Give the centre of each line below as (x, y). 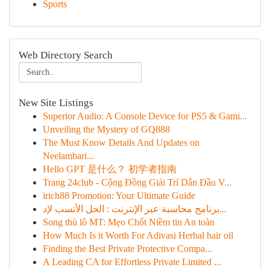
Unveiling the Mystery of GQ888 (106, 129)
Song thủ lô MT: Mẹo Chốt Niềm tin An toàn (129, 222)
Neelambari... (68, 156)
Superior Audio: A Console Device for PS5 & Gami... (145, 116)
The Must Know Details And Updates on (121, 143)
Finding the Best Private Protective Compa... (127, 249)
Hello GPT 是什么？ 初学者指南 (110, 169)
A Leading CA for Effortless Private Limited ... (132, 262)
